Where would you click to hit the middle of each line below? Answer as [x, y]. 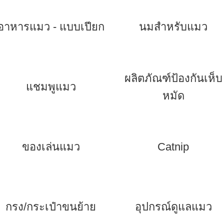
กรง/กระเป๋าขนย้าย [51, 207]
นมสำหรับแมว [173, 27]
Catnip [173, 147]
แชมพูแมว [51, 87]
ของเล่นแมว [51, 147]
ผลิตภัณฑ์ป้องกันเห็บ [173, 78]
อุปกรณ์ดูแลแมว [173, 207]
